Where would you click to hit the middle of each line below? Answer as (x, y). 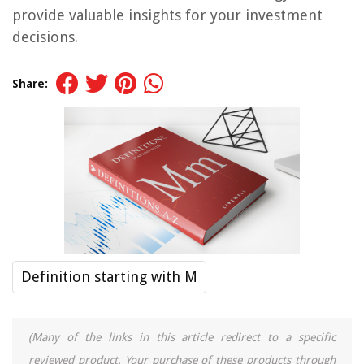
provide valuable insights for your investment (167, 15)
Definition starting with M (109, 277)
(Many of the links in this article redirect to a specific (182, 338)
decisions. (45, 37)
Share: (30, 84)
